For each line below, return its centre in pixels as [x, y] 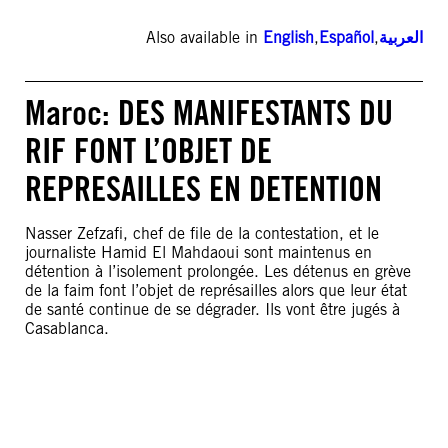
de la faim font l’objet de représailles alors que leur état [216, 290]
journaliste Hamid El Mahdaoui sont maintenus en [198, 252]
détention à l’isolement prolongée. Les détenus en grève [218, 271]
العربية [401, 37]
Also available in [204, 37]
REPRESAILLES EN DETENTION [203, 188]
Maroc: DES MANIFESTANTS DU [209, 112]
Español [346, 37]
